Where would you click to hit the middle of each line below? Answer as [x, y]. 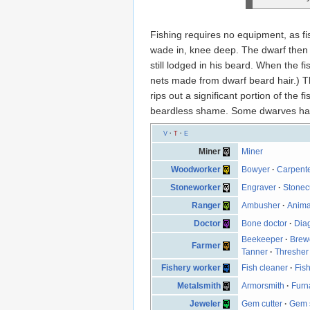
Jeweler [205, 303]
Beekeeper [263, 239]
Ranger [206, 205]
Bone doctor [265, 223]
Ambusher [261, 205]
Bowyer [256, 169]
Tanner [255, 252]
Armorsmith [263, 285]
